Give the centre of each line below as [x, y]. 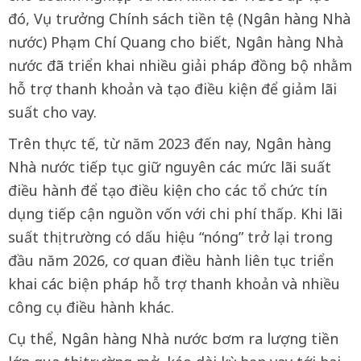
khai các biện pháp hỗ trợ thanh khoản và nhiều [174, 284]
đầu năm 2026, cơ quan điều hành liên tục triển [171, 260]
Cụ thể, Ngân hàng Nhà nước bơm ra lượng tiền [173, 338]
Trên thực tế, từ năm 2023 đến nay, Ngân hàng [170, 143]
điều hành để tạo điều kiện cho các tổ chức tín [168, 190]
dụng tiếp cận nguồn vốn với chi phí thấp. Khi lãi [175, 214]
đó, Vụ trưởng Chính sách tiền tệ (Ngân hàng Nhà [179, 19]
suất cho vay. [52, 112]
